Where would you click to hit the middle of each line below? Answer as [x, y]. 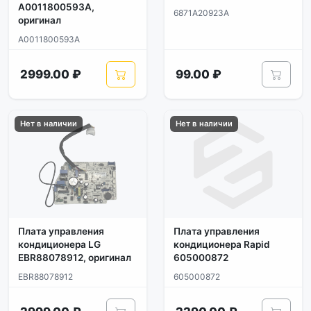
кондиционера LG [59, 244]
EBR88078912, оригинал [75, 258]
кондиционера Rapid [222, 244]
